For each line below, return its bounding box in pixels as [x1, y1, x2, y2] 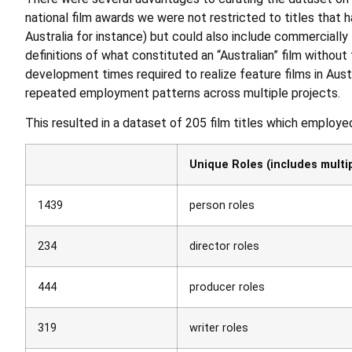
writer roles [189, 321, 248, 335]
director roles [189, 240, 259, 254]
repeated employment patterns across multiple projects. [25, 85, 340, 101]
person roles [189, 199, 255, 213]
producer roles [189, 280, 265, 295]
